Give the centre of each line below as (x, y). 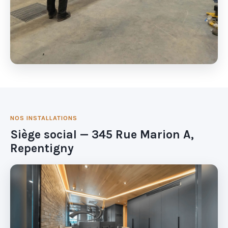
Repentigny (42, 149)
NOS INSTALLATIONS (44, 118)
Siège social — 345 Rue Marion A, (102, 135)
